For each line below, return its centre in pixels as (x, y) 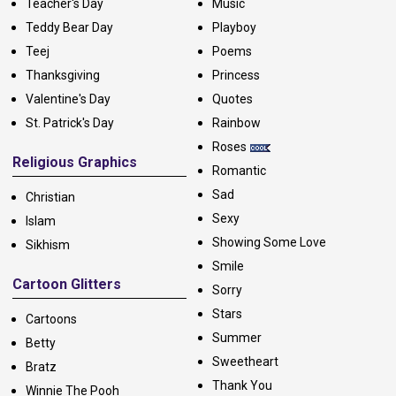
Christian (50, 198)
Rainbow (236, 123)
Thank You (242, 386)
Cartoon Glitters (67, 285)
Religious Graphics (75, 163)
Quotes (232, 99)
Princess (236, 76)
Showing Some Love (269, 243)
